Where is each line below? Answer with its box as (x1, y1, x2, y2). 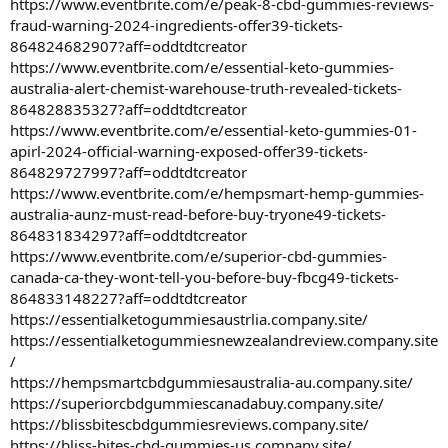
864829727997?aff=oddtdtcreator (10, 161, 247, 182)
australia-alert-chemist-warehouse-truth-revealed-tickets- (10, 77, 402, 98)
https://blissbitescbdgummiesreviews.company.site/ (10, 413, 369, 434)
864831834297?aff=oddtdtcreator (10, 224, 247, 245)
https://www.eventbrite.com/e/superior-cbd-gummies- (10, 245, 387, 266)
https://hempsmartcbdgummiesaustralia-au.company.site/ (10, 371, 413, 392)
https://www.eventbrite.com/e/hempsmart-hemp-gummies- (10, 182, 424, 203)
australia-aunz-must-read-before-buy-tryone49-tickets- (10, 203, 386, 224)
